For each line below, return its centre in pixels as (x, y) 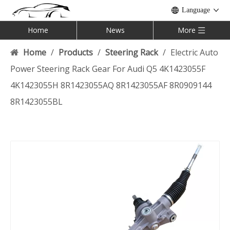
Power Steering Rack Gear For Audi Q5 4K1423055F (108, 69)
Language (196, 10)
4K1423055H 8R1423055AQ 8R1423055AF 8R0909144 (111, 85)
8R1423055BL (36, 102)
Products (76, 52)
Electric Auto (194, 52)
